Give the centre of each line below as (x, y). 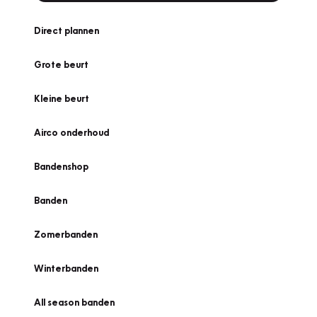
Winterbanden (66, 268)
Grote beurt (61, 64)
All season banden (74, 302)
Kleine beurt (62, 98)
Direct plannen (67, 30)
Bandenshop (61, 166)
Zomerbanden (66, 234)
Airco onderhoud (71, 132)
